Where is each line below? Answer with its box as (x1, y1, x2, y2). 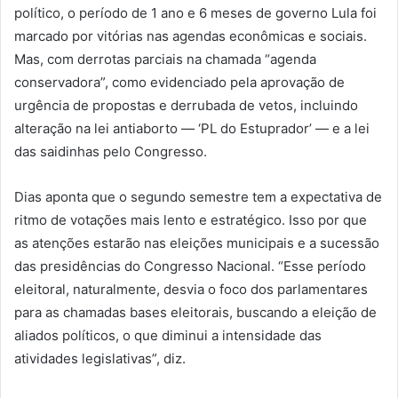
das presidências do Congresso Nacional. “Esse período (14, 258, 366, 275)
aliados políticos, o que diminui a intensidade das (14, 327, 322, 345)
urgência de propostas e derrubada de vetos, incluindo (14, 97, 358, 115)
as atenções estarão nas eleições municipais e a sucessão (14, 235, 379, 252)
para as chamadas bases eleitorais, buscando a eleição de (14, 304, 377, 322)
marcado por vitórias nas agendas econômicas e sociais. (14, 28, 367, 45)
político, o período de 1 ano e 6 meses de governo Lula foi (14, 4, 377, 22)
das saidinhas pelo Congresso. (14, 143, 207, 161)
